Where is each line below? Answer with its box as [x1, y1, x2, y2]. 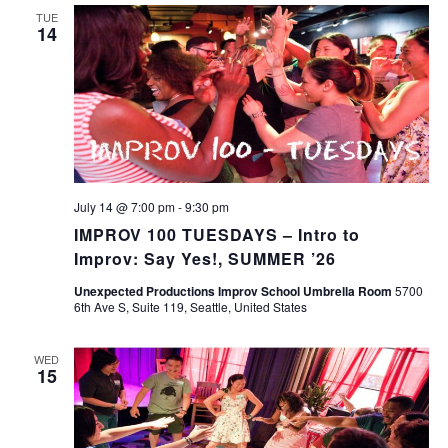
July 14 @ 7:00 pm [73, 197, 175, 215]
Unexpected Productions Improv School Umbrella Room [73, 281, 395, 300]
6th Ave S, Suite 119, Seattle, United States [73, 297, 307, 315]
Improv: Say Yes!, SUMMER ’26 [73, 246, 336, 270]
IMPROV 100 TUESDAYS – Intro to [73, 222, 360, 246]
